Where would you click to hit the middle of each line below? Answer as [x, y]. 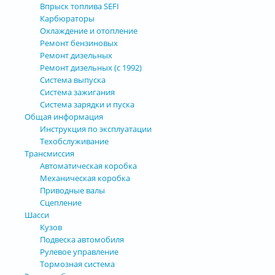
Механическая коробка [85, 178]
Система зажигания [77, 92]
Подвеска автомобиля [82, 239]
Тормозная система [77, 264]
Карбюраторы [67, 18]
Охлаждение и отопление [89, 30]
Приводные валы [72, 190]
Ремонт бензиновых [79, 43]
